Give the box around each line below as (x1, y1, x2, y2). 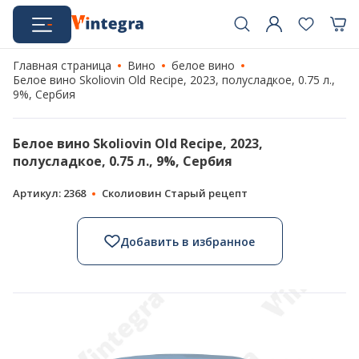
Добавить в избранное (120, 233, 255, 249)
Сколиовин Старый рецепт (102, 186, 248, 200)
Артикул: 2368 (13, 186, 86, 200)
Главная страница (13, 58, 111, 73)
